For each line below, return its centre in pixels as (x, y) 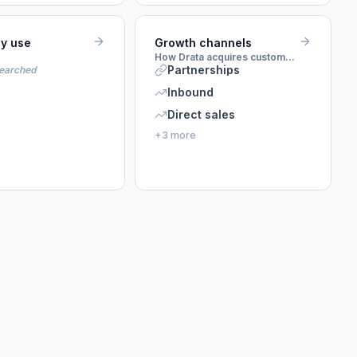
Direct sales (201, 114)
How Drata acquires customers (290, 57)
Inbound (190, 92)
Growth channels (203, 43)
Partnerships (204, 70)
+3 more (175, 135)
